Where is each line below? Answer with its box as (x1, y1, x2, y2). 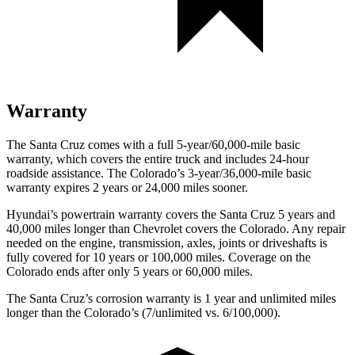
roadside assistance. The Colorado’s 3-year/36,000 (6, 166, 258, 180)
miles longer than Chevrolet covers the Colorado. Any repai (41, 221, 342, 235)
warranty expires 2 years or (6, 180, 145, 194)
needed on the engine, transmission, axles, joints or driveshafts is (6, 235, 327, 250)
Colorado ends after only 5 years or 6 (6, 264, 192, 278)
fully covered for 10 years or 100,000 (6, 250, 193, 264)
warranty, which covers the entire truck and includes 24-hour (6, 151, 309, 166)
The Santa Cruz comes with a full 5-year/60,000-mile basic (6, 137, 300, 151)
